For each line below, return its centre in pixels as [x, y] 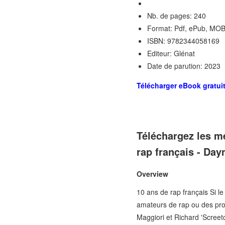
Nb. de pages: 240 [177, 16]
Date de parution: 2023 [184, 66]
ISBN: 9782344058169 [183, 41]
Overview [152, 174]
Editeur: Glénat [171, 53]
